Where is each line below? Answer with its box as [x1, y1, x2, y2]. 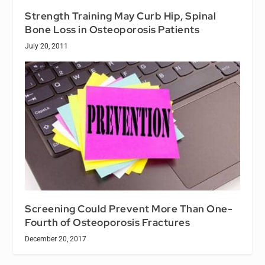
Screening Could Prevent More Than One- [25, 202, 233, 216]
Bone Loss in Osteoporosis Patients [25, 23, 200, 37]
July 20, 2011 [25, 42, 69, 51]
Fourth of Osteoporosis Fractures [25, 216, 190, 230]
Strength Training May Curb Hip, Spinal [25, 9, 216, 23]
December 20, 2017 [25, 235, 87, 244]
